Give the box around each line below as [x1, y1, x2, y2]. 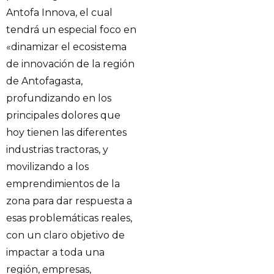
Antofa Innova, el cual [6, 6, 113, 18]
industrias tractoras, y [6, 143, 108, 155]
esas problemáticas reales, [6, 212, 132, 224]
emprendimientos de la [6, 177, 120, 190]
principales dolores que [6, 109, 120, 121]
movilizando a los [6, 160, 89, 172]
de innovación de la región [6, 57, 135, 70]
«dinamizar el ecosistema [6, 40, 127, 53]
